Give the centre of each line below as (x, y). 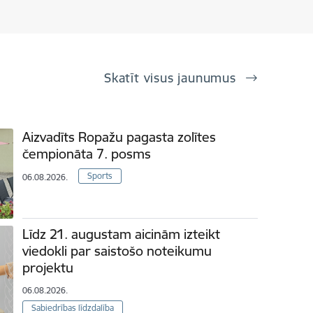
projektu (48, 267)
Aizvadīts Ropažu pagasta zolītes (119, 137)
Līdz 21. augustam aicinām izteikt (122, 234)
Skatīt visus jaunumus (172, 78)
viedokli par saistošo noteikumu (117, 250)
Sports (100, 176)
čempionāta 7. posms (87, 154)
